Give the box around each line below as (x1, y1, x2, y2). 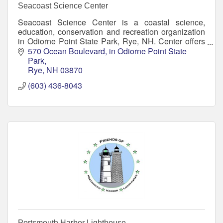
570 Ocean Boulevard (28, 45, 105, 57)
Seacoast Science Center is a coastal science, (18, 16, 205, 28)
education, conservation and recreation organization (18, 26, 205, 38)
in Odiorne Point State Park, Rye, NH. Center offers (18, 35, 205, 47)
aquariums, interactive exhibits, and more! (18, 45, 164, 57)
